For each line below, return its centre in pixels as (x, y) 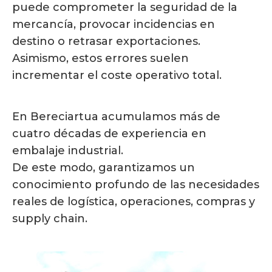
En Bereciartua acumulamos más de (116, 117)
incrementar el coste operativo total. (117, 76)
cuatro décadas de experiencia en (109, 134)
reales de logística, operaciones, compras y (134, 202)
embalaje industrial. (68, 151)
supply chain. (50, 219)
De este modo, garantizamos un (104, 168)
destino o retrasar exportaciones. (106, 42)
